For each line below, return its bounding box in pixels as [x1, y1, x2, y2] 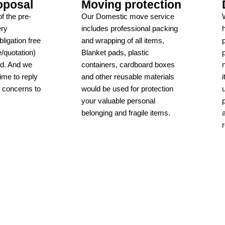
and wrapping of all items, [81, 36, 164, 45]
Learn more [81, 131, 122, 140]
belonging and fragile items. [81, 108, 170, 117]
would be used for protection [81, 84, 173, 93]
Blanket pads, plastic [81, 48, 149, 57]
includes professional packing [81, 24, 178, 33]
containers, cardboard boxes [81, 60, 175, 69]
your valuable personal [81, 96, 155, 105]
